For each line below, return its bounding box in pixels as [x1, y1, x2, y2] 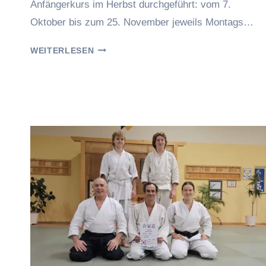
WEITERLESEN [30, 46, 94, 55]
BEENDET [93, 71, 136, 81]
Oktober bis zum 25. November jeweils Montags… [30, 16, 254, 28]
